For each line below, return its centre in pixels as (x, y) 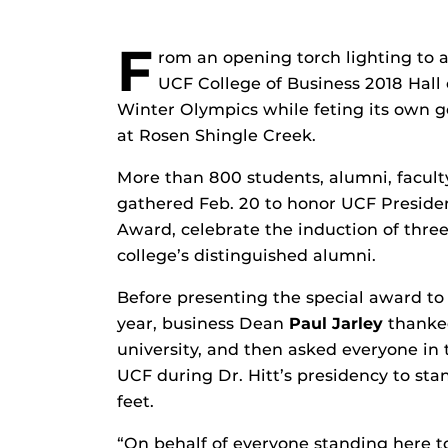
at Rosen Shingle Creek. (216, 136)
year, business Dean (203, 324)
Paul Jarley (336, 324)
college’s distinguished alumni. (246, 256)
